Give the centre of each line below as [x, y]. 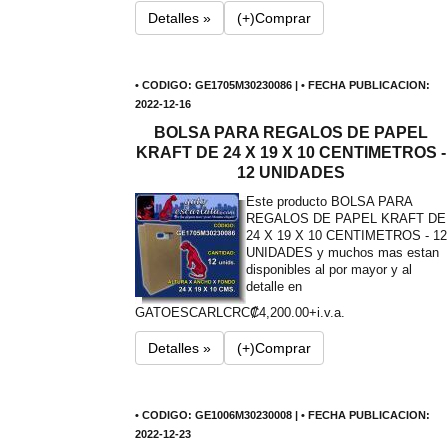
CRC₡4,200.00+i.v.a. [283, 312]
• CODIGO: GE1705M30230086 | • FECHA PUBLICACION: [282, 85]
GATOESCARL [178, 312]
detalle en [273, 286]
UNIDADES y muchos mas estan [342, 252]
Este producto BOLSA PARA [328, 201]
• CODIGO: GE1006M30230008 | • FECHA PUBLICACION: [282, 415]
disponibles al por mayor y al [328, 269]
